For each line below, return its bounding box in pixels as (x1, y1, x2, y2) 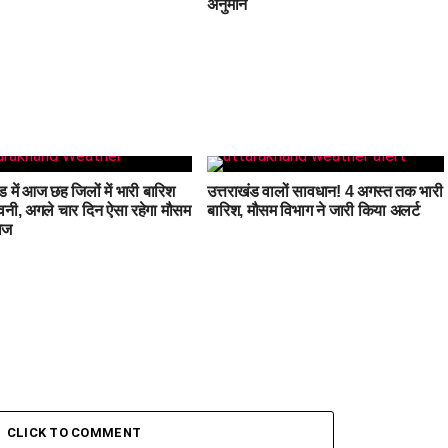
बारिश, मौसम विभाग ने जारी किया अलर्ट (207, 201, 420, 219)
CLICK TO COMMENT (6, 424, 142, 440)
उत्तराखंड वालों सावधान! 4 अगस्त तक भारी (207, 182, 443, 200)
